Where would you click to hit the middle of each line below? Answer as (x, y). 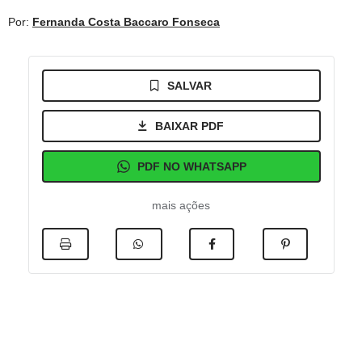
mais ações (181, 205)
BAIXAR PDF (189, 126)
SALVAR (189, 86)
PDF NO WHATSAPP (192, 166)
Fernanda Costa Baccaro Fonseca (126, 22)
